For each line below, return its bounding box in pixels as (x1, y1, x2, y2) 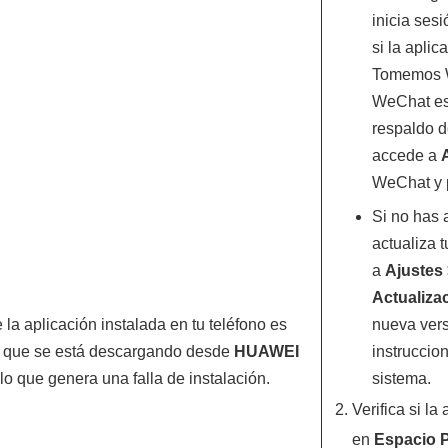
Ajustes (384, 262, 443, 279)
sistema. (371, 370, 431, 387)
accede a (371, 147, 441, 164)
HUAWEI (233, 343, 299, 360)
